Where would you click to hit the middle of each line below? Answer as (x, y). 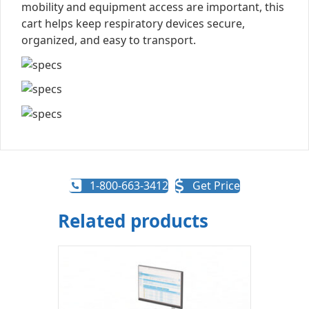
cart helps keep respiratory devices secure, (133, 23)
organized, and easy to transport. (109, 40)
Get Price (216, 186)
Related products (133, 221)
